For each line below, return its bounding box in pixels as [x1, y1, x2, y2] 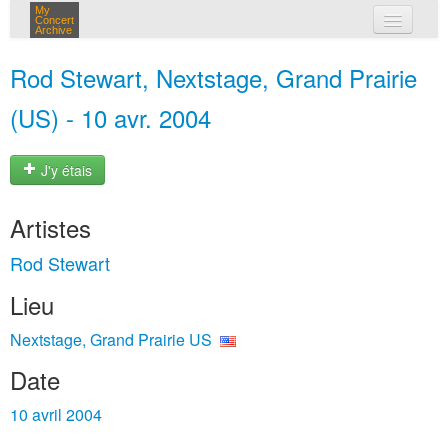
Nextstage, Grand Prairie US [10, 328, 212, 351]
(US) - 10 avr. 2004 [10, 100, 211, 135]
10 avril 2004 [10, 403, 102, 426]
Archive [35, 24, 72, 36]
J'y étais [37, 160, 92, 181]
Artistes [10, 210, 91, 245]
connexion [209, 90, 286, 110]
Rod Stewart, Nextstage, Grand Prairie [10, 60, 417, 95]
